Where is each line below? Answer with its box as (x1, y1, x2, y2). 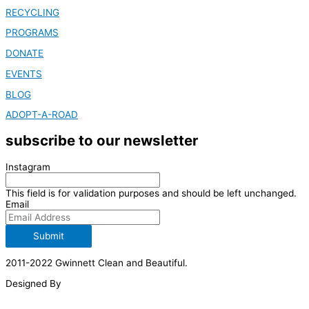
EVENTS (6, 68, 42, 79)
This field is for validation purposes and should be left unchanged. (6, 188, 297, 199)
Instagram (6, 161, 50, 173)
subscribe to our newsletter (6, 132, 198, 150)
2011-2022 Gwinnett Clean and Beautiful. (6, 257, 188, 268)
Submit (33, 230, 64, 242)
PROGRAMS (6, 27, 59, 39)
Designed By (6, 277, 61, 289)
